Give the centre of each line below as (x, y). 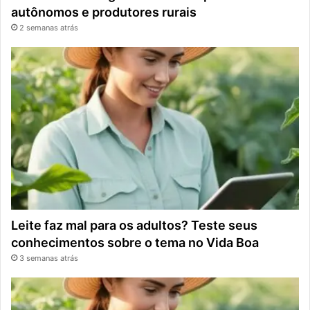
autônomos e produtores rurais (104, 12)
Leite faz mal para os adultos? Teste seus (134, 225)
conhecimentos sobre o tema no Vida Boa (135, 242)
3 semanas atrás (49, 258)
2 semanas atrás (49, 27)
